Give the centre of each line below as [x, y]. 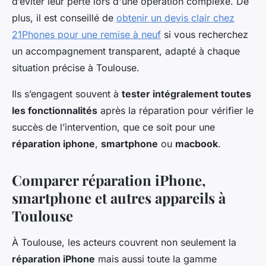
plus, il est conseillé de [64, 18]
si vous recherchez [205, 35]
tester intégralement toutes [186, 94]
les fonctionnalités [55, 111]
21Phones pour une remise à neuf [86, 35]
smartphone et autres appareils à [119, 198]
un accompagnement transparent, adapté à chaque [126, 51]
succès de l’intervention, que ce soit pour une [113, 127]
